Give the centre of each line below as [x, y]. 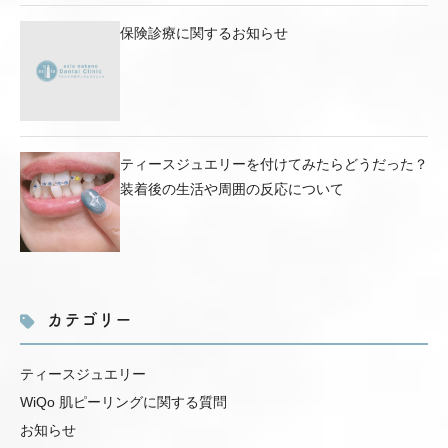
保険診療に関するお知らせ [204, 32]
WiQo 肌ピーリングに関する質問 [123, 401]
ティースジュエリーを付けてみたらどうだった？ [274, 163]
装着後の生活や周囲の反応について [232, 188]
